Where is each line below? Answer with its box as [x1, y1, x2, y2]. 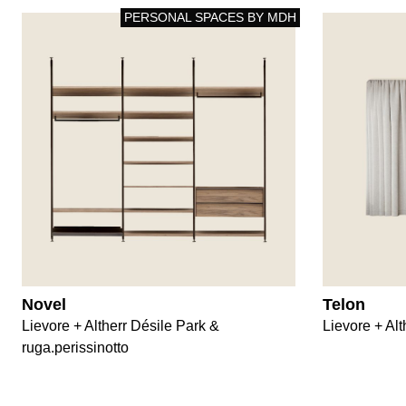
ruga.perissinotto [22, 339, 129, 355]
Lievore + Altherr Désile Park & [22, 317, 219, 333]
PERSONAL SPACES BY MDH [123, 10, 296, 24]
